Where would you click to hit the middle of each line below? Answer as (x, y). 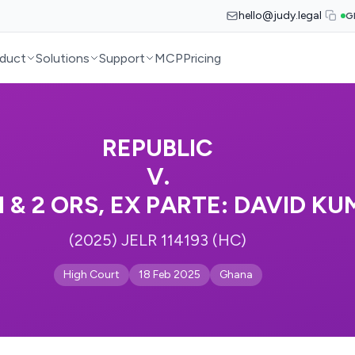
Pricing (202, 58)
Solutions (63, 58)
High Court (91, 275)
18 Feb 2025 (169, 275)
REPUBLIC (158, 148)
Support (122, 58)
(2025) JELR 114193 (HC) (158, 240)
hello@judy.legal (280, 15)
